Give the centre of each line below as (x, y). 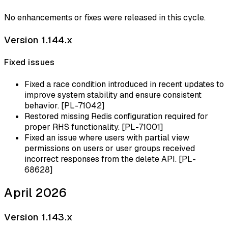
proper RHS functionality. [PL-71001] (94, 127)
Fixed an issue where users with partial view (107, 137)
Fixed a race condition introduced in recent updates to (124, 84)
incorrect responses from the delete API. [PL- (110, 159)
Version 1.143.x (38, 217)
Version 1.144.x (38, 40)
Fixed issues (29, 63)
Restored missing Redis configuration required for (116, 116)
